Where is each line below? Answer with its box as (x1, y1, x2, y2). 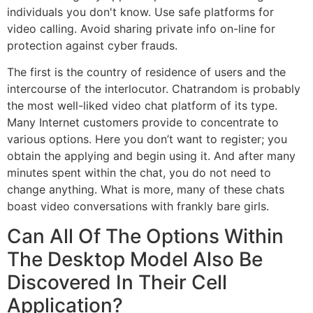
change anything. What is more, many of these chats (7, 182, 284, 197)
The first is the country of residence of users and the (7, 65, 286, 80)
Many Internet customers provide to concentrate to (7, 115, 279, 130)
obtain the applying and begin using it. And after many (7, 149, 296, 163)
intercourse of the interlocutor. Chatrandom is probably (7, 82, 300, 96)
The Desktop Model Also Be (7, 247, 263, 271)
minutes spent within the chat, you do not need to (7, 166, 271, 180)
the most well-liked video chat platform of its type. (7, 99, 277, 113)
